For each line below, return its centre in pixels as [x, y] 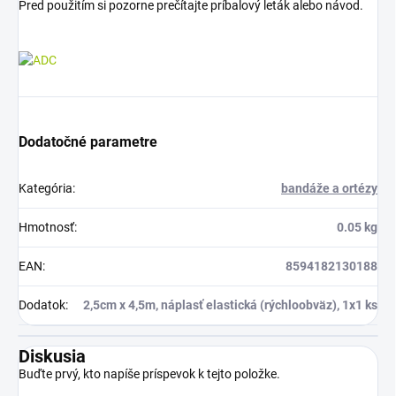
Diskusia [52, 357]
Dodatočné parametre [88, 142]
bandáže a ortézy [329, 189]
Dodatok [42, 305]
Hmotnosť [46, 228]
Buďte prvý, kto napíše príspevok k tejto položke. [149, 374]
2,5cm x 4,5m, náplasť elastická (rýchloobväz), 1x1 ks [230, 305]
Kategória [46, 189]
